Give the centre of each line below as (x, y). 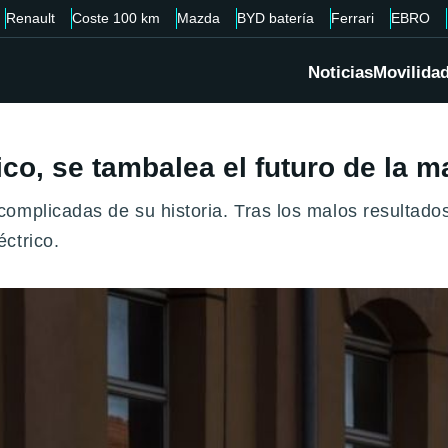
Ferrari (352, 18)
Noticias (340, 73)
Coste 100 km (116, 18)
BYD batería (275, 18)
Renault (30, 18)
